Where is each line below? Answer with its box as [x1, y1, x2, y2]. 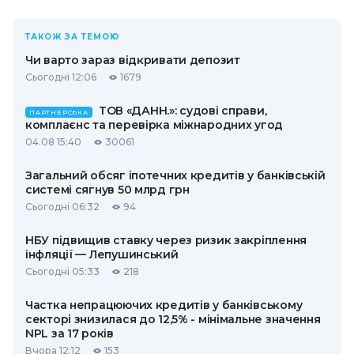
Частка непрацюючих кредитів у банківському [25, 298, 303, 312]
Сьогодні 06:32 [25, 201, 100, 213]
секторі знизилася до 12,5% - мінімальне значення [25, 312, 321, 326]
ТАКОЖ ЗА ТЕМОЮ [25, 32, 120, 42]
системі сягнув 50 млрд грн [25, 183, 190, 197]
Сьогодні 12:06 [25, 71, 96, 83]
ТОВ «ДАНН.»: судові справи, [98, 104, 267, 118]
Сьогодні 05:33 [25, 265, 100, 277]
